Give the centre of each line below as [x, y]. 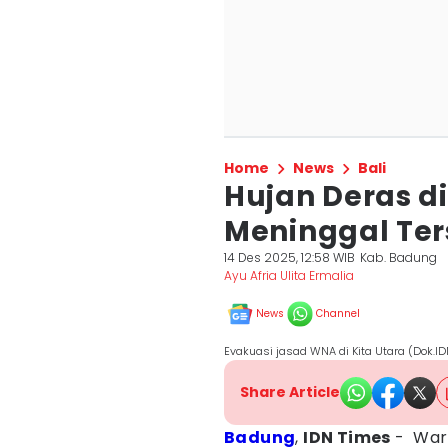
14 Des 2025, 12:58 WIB [289, 257]
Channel [338, 313]
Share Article [290, 392]
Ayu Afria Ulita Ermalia [289, 275]
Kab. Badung [399, 257]
